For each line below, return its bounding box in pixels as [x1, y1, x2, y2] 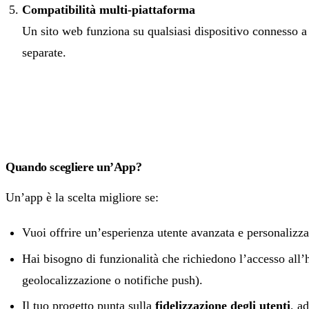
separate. [22, 46, 66, 60]
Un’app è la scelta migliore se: [6, 190, 159, 205]
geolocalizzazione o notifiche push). [22, 272, 203, 287]
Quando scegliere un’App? [6, 160, 142, 175]
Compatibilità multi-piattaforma [22, 3, 195, 17]
